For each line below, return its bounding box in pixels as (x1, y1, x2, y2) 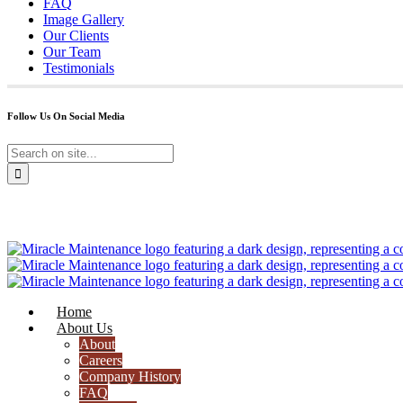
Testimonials (43, 59, 114, 76)
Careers (79, 352, 122, 368)
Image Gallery (43, 11, 124, 27)
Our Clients (43, 27, 109, 43)
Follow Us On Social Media (7, 110, 125, 121)
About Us (57, 319, 112, 336)
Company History (79, 368, 181, 384)
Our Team (43, 43, 101, 59)
